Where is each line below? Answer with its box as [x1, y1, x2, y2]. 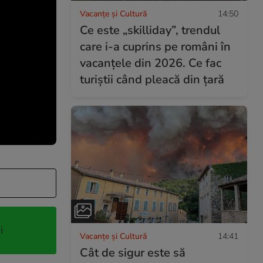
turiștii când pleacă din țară [80, 71, 224, 87]
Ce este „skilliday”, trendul [80, 22, 220, 38]
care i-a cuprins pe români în [80, 38, 231, 55]
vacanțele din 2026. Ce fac [80, 55, 221, 71]
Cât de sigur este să [80, 244, 186, 261]
